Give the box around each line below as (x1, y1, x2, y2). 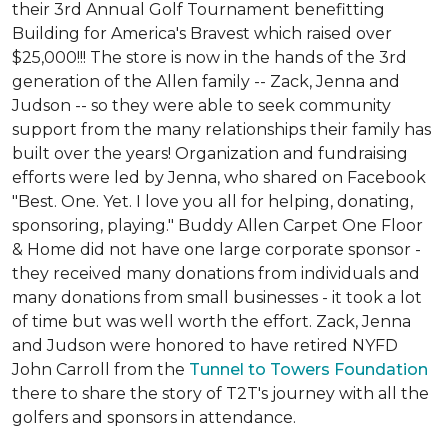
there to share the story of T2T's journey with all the (12, 384, 429, 403)
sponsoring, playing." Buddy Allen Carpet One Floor (12, 216, 423, 235)
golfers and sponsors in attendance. (12, 408, 296, 427)
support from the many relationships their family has (12, 120, 431, 139)
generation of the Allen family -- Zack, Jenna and (12, 72, 400, 91)
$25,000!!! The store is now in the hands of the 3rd (12, 48, 407, 67)
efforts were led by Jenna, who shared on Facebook (12, 168, 426, 187)
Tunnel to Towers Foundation (189, 360, 428, 379)
